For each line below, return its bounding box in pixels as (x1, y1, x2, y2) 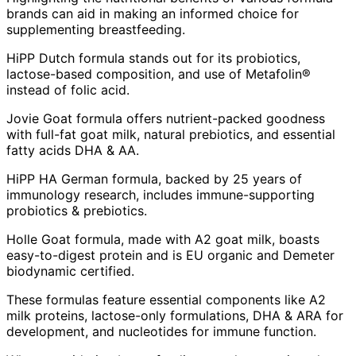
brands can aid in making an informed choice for (6, 5, 299, 21)
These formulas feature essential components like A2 (6, 291, 326, 308)
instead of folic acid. (6, 81, 130, 98)
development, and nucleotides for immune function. (6, 323, 316, 339)
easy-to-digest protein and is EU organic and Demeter (6, 246, 335, 263)
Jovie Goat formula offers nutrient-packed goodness (6, 110, 325, 126)
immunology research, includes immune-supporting (6, 186, 315, 203)
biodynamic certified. (6, 262, 134, 279)
